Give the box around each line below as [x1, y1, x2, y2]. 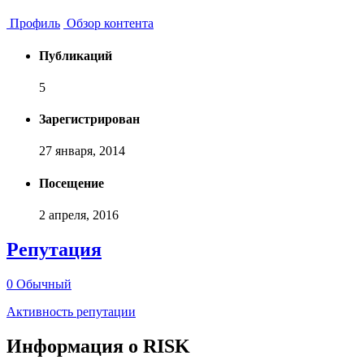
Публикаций [39, 48, 112, 63]
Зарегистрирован [39, 112, 140, 127]
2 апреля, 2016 [39, 208, 119, 222]
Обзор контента [63, 16, 154, 31]
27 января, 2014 [39, 144, 125, 158]
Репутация [6, 238, 102, 260]
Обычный [16, 276, 71, 291]
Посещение [39, 175, 104, 190]
